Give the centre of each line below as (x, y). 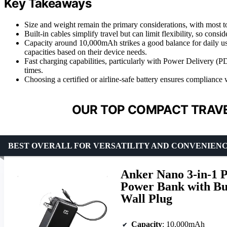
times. (34, 70)
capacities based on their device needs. (86, 52)
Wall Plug (146, 199)
